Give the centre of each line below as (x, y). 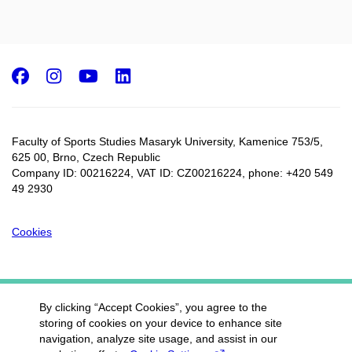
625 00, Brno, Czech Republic (86, 158)
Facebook (79, 75)
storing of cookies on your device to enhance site (161, 323)
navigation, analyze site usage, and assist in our (158, 339)
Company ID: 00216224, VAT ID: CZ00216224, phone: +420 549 (172, 173)
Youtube (143, 75)
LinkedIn (177, 75)
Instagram (119, 75)
